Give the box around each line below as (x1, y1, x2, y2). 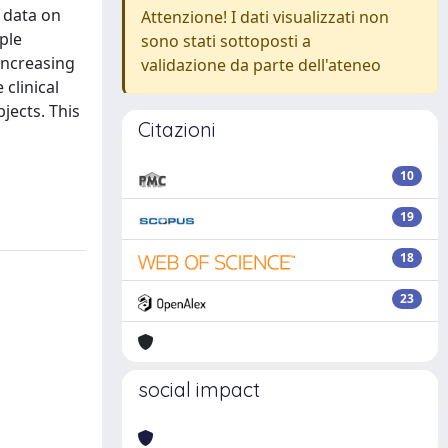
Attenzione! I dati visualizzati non (141, 6, 389, 28)
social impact (138, 377, 260, 402)
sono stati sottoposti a (141, 30, 311, 52)
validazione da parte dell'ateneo (141, 54, 381, 76)
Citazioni (138, 117, 216, 142)
